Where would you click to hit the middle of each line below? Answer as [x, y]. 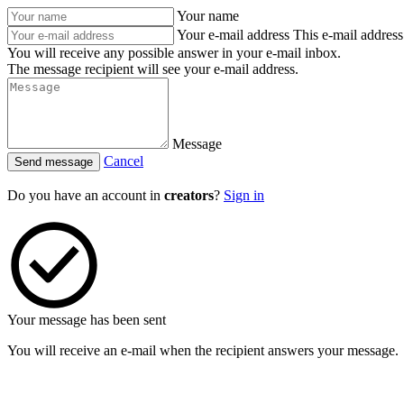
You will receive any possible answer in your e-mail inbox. [174, 53]
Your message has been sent [87, 320]
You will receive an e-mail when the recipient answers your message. [203, 350]
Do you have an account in [86, 195]
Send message [54, 162]
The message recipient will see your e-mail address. [153, 69]
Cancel [124, 161]
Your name [208, 16]
